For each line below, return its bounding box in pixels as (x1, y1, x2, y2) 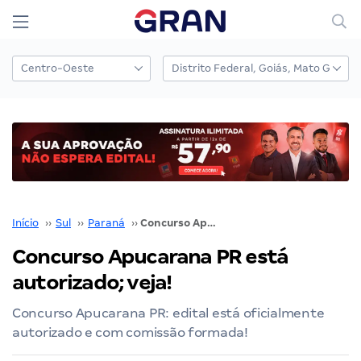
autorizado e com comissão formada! (12, 324, 248, 340)
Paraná (88, 216, 125, 229)
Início (12, 216, 39, 229)
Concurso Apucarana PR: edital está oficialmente (12, 305, 325, 321)
